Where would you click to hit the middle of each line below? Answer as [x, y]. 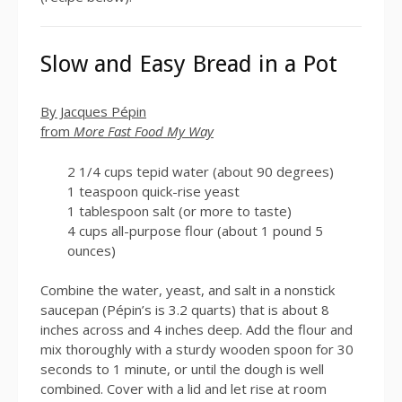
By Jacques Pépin [93, 111]
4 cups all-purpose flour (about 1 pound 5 [195, 230]
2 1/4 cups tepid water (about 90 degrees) [201, 171]
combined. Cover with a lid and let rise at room [184, 389]
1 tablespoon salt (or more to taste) [179, 210]
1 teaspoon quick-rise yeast [153, 191]
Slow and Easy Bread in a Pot [189, 64]
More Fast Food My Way [144, 131]
